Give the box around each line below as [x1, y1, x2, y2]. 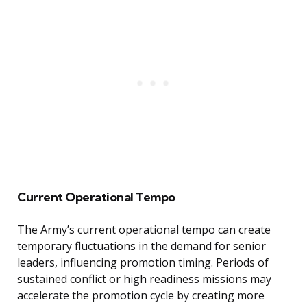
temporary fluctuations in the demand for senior [17, 238, 266, 254]
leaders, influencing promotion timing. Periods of [17, 255, 269, 271]
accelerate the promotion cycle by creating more [17, 288, 265, 304]
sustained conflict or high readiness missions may [17, 271, 271, 287]
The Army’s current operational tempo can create [17, 222, 271, 238]
